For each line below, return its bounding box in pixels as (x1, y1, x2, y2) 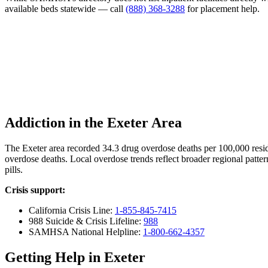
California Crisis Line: (29, 205, 115, 216)
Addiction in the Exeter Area (5, 115, 182, 131)
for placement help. (185, 3, 260, 14)
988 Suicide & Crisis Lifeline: (29, 216, 144, 227)
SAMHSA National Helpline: (29, 227, 143, 237)
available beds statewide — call (5, 3, 126, 14)
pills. (5, 165, 23, 175)
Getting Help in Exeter (5, 249, 145, 266)
